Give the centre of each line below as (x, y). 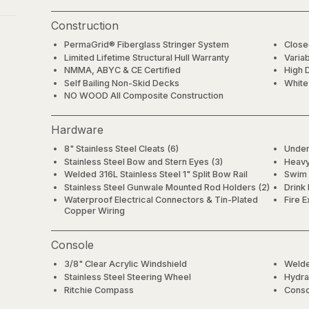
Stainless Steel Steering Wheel (128, 277)
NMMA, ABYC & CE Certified (123, 70)
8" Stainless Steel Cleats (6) (122, 149)
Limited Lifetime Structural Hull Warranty (147, 57)
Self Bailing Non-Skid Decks (122, 83)
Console (72, 245)
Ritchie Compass (99, 290)
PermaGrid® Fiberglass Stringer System (147, 45)
